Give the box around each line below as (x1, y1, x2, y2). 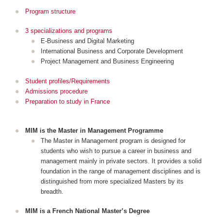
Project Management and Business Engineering (41, 58, 174, 65)
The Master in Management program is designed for (41, 137, 186, 144)
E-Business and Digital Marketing (41, 37, 134, 45)
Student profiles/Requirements (25, 77, 110, 85)
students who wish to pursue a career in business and (41, 147, 191, 155)
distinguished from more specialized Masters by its (41, 177, 184, 185)
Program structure (25, 7, 76, 15)
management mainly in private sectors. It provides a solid (41, 157, 201, 165)
